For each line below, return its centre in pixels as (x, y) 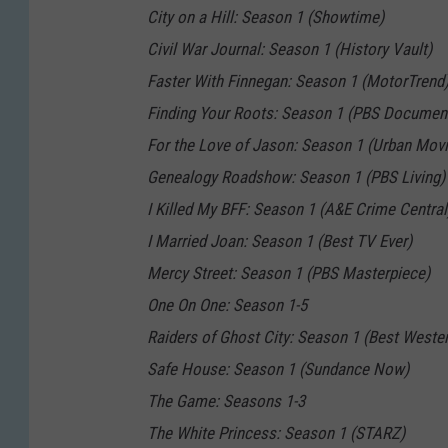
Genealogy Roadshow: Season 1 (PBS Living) (296, 177)
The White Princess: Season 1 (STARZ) (276, 433)
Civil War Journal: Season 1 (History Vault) (289, 49)
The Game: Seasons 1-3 (226, 401)
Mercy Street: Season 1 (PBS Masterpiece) (288, 273)
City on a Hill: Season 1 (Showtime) (265, 17)
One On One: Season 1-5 (227, 305)
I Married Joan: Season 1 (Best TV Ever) (279, 241)
